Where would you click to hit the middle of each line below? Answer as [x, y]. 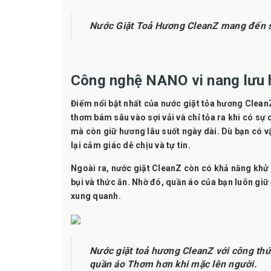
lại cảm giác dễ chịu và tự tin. [131, 145]
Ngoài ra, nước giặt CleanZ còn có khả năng [162, 168]
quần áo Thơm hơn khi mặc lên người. [173, 264]
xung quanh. [96, 196]
